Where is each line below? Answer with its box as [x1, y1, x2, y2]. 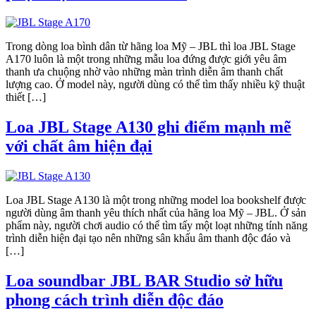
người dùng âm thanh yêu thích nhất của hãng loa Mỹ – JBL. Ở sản [6, 207, 306, 219]
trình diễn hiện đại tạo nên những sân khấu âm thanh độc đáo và [6, 232, 291, 245]
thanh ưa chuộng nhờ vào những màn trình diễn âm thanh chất [6, 66, 283, 78]
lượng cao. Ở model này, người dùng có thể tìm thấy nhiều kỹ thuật [6, 78, 305, 91]
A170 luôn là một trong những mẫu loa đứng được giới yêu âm [6, 53, 286, 66]
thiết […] [6, 91, 46, 104]
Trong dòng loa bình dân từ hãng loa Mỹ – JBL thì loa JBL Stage [6, 40, 296, 53]
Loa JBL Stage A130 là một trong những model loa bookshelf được [6, 194, 306, 207]
